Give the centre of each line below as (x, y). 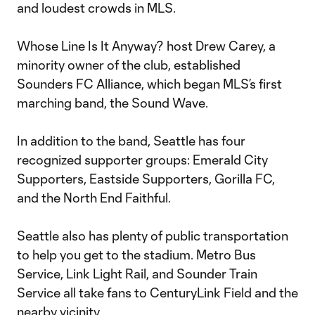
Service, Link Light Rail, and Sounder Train (137, 274)
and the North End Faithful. (94, 198)
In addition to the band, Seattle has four (131, 141)
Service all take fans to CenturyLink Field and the (157, 292)
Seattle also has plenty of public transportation (153, 236)
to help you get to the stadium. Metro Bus (136, 255)
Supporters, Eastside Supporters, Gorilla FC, (146, 179)
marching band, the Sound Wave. (112, 103)
